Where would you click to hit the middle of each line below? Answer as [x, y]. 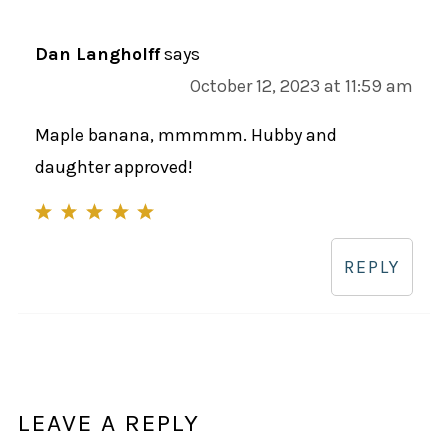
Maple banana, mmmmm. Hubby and [185, 134]
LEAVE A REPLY [108, 422]
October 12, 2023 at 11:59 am [302, 85]
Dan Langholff [97, 53]
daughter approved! [113, 166]
